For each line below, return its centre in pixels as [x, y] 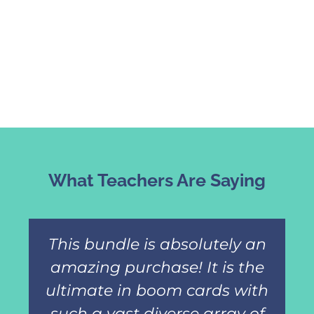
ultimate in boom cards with [157, 290]
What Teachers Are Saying [157, 180]
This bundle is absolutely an [157, 244]
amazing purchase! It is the [157, 267]
